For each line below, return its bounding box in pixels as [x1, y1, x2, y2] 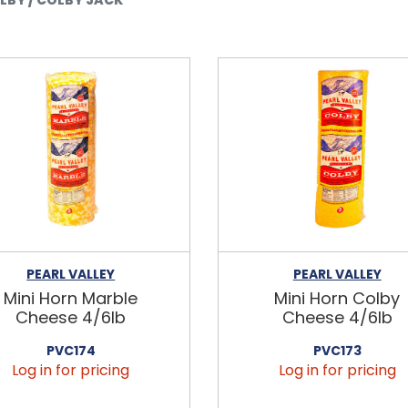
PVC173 [312, 341, 362, 360]
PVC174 [46, 341, 96, 360]
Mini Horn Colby [274, 286, 401, 310]
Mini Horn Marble [4, 286, 138, 310]
